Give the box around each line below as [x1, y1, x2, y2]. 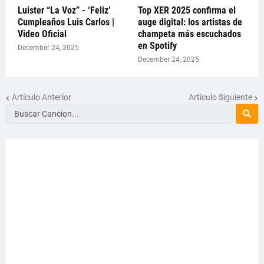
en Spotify [138, 39, 177, 51]
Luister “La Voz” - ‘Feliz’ [18, 4, 111, 16]
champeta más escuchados [138, 28, 241, 39]
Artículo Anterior [12, 93, 71, 103]
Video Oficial [18, 28, 67, 39]
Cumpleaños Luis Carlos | [18, 16, 114, 28]
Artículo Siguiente [189, 93, 252, 103]
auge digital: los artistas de [138, 16, 242, 28]
